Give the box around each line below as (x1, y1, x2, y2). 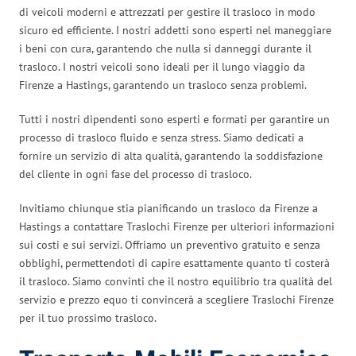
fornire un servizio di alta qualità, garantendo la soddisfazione (19, 148, 323, 163)
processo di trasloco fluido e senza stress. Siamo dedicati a (19, 130, 304, 145)
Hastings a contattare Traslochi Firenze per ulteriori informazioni (19, 219, 335, 234)
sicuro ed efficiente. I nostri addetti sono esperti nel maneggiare (19, 22, 331, 37)
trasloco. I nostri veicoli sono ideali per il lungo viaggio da (19, 59, 305, 74)
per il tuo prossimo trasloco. (19, 310, 157, 325)
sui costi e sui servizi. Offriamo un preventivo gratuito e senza (19, 237, 320, 252)
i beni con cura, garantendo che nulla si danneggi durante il (19, 41, 311, 56)
